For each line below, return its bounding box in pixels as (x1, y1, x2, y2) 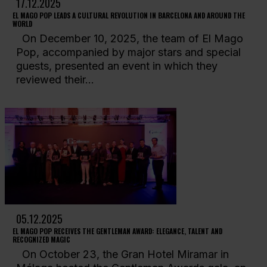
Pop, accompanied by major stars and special (15, 46, 241, 59)
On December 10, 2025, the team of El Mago (15, 32, 243, 45)
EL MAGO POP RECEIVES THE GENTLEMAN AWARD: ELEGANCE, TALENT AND (12, 225, 222, 236)
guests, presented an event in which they (15, 60, 218, 73)
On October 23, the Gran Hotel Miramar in (15, 248, 229, 261)
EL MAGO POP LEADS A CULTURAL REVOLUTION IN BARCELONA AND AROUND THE (12, 10, 245, 20)
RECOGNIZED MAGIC (12, 234, 70, 244)
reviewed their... (15, 73, 94, 86)
